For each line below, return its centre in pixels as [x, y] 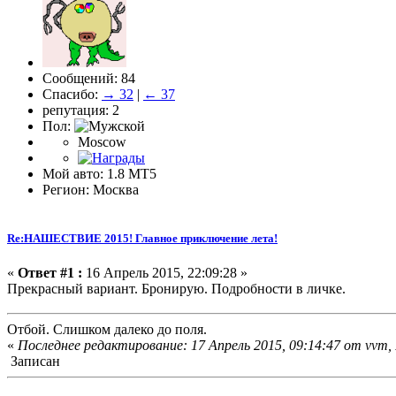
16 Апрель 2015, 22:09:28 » [165, 273]
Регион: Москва [91, 189]
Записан [34, 361]
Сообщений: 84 [89, 78]
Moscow [102, 141]
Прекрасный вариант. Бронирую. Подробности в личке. [176, 289]
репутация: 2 [81, 110]
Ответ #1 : [50, 273]
